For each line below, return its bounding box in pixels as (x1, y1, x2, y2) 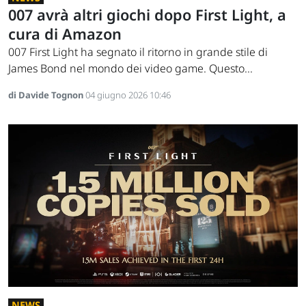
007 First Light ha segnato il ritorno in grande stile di (8, 44, 268, 59)
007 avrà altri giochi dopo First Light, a (8, 4, 286, 25)
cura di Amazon (8, 23, 122, 44)
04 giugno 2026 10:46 (85, 88, 171, 101)
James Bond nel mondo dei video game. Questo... (8, 60, 253, 76)
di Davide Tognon (8, 88, 85, 101)
